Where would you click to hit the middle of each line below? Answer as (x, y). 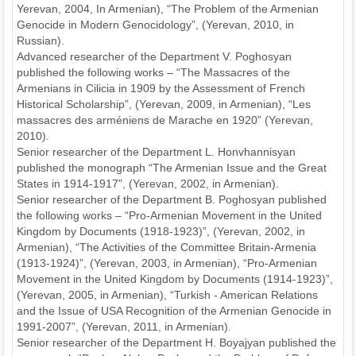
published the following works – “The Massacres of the (153, 72)
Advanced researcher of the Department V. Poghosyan (154, 56)
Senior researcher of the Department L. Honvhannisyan (156, 152)
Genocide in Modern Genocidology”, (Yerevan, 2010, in (155, 25)
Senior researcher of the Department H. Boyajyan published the (176, 342)
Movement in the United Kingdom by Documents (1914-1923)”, (175, 279)
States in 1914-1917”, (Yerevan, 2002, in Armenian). (148, 184)
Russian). (41, 41)
